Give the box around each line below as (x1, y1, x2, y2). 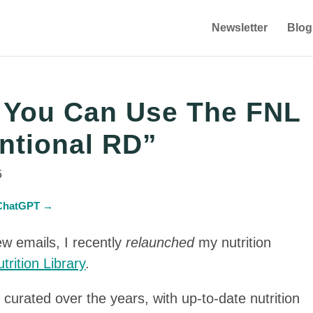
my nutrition (194, 235, 272, 250)
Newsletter (211, 22, 268, 34)
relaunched (126, 235, 195, 250)
